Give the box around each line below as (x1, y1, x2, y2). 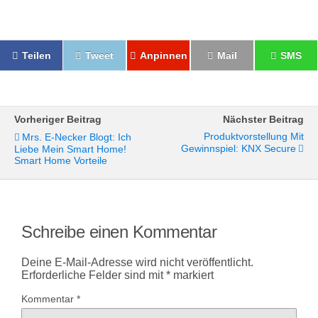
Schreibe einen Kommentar (21, 221, 217, 241)
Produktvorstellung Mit (204, 131, 304, 142)
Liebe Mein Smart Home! (14, 143, 126, 155)
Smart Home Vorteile (14, 155, 107, 166)
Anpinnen (139, 50, 187, 61)
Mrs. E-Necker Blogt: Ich (22, 131, 131, 143)
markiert (170, 268, 214, 281)
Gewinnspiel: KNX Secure (181, 143, 296, 154)
